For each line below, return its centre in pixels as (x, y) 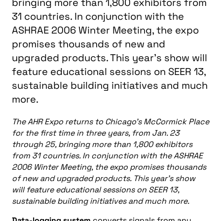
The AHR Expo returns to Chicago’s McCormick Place (110, 122)
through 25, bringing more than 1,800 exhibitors (102, 144)
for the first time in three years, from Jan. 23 (96, 133)
